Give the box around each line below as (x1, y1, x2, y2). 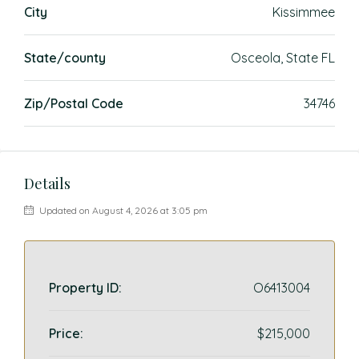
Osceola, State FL (231, 50, 335, 66)
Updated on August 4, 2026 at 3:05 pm (37, 204, 208, 216)
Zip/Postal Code (24, 95, 123, 111)
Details (24, 174, 71, 193)
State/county (24, 50, 106, 66)
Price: (49, 325, 83, 341)
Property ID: (49, 280, 122, 296)
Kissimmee (272, 4, 335, 20)
